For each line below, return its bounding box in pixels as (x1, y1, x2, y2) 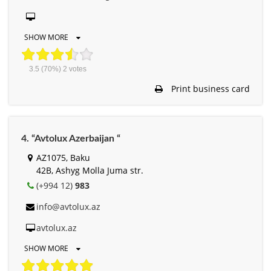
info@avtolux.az (36, 200, 100, 212)
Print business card (169, 82, 250, 94)
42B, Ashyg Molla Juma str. (36, 164, 143, 176)
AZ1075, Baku (36, 151, 90, 163)
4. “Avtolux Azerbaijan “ (21, 133, 120, 143)
